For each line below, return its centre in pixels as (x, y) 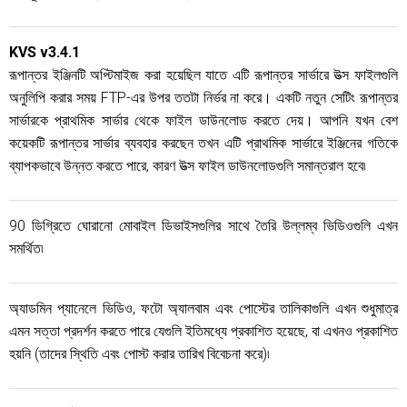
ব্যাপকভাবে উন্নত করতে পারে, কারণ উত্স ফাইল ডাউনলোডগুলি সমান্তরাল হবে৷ (188, 166)
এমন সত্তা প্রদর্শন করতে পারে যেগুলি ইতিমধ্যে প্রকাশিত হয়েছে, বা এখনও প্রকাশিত (203, 331)
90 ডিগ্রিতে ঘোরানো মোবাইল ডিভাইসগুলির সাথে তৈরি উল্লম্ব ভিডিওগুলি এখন (203, 226)
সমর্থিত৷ (26, 248)
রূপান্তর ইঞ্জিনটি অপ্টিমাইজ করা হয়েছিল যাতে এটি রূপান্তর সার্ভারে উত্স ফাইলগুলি (203, 75)
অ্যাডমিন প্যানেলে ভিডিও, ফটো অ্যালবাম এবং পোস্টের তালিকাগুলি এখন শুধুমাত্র (203, 308)
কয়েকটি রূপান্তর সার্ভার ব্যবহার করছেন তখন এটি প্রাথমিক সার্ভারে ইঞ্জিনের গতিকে (203, 143)
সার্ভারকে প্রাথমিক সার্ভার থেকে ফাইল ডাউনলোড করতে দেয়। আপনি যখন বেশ (203, 120)
